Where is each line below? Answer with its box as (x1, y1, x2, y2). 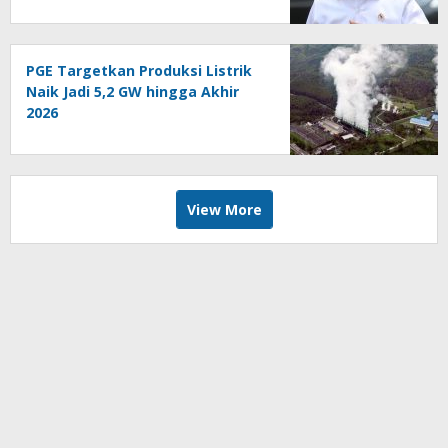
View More (186, 200, 262, 220)
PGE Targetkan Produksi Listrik (26, 61, 252, 81)
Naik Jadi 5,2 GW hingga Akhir (26, 82, 239, 102)
